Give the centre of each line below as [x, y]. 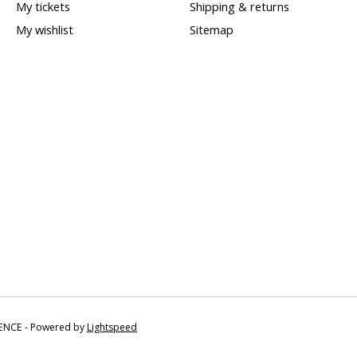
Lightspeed [112, 327]
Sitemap [211, 30]
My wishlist [44, 30]
